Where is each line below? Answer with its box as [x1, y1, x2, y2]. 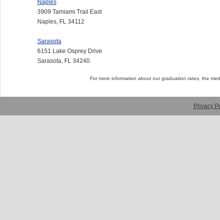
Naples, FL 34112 [37, 18, 84, 25]
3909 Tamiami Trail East [37, 8, 102, 15]
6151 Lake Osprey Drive [37, 47, 102, 55]
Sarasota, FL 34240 [37, 57, 90, 64]
